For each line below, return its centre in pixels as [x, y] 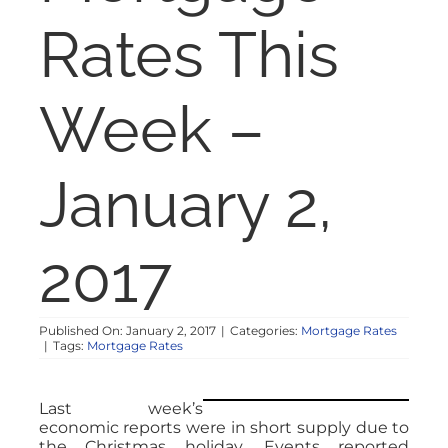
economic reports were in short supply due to [224, 427]
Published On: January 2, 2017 [127, 330]
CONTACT [70, 210]
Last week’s [121, 408]
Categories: [265, 330]
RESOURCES [84, 78]
